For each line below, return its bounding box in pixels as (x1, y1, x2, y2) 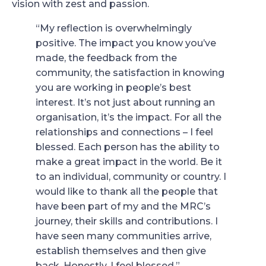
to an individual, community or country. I (36, 170, 226, 182)
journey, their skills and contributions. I (36, 215, 218, 227)
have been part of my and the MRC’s (36, 200, 211, 212)
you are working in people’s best (36, 81, 191, 93)
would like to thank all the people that (36, 185, 218, 197)
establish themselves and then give (36, 245, 206, 256)
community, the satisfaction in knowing (36, 66, 224, 78)
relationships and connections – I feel (36, 126, 213, 138)
